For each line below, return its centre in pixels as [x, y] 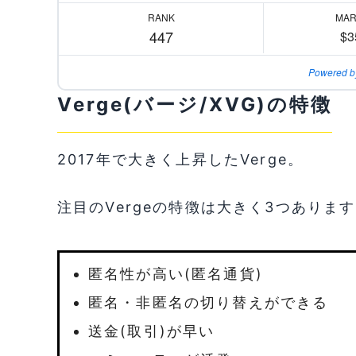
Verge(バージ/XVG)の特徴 [195, 104]
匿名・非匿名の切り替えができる [209, 302]
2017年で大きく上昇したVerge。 [181, 159]
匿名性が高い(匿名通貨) [176, 273]
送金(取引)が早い [152, 331]
